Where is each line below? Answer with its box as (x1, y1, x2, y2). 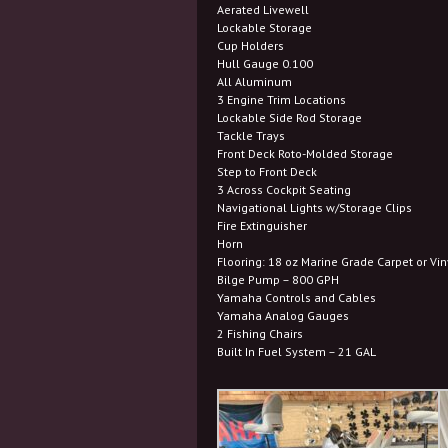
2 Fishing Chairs (217, 326, 303, 341)
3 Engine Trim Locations (217, 92, 346, 107)
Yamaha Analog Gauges (217, 308, 349, 323)
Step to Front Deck (217, 164, 317, 179)
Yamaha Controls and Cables (217, 290, 376, 305)
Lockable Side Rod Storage (217, 110, 362, 125)
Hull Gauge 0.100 (217, 56, 313, 71)
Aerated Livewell (217, 2, 309, 17)
